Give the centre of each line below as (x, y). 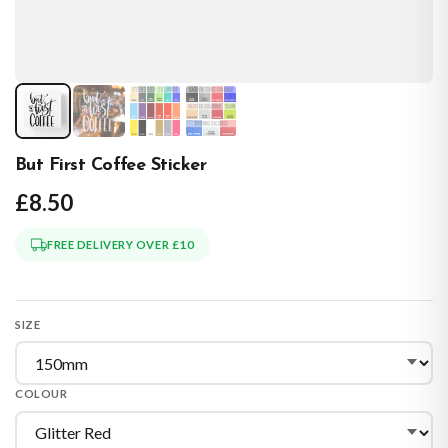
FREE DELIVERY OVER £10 (121, 244)
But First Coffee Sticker (111, 165)
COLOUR (41, 393)
